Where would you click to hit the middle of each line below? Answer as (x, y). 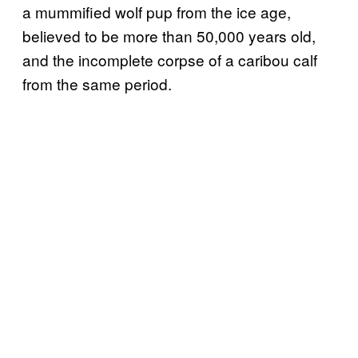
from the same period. (97, 83)
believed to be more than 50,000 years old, (169, 35)
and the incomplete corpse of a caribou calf (170, 59)
